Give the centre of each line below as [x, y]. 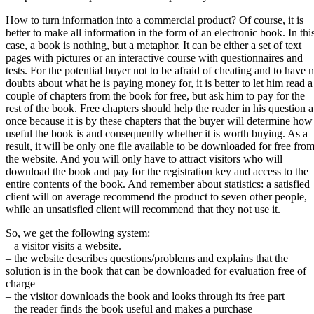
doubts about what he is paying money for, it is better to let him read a [159, 83]
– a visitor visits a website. [63, 246]
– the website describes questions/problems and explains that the [147, 259]
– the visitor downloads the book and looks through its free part [145, 296]
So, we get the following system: [78, 233]
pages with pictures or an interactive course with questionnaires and [154, 58]
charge [20, 284]
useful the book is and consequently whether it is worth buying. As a [157, 134]
